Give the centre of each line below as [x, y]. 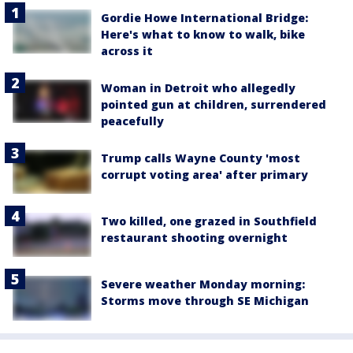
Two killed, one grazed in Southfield [209, 221]
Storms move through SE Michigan [205, 301]
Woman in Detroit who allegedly [198, 87]
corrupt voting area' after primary [204, 174]
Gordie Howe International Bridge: [204, 17]
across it [127, 50]
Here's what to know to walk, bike [203, 34]
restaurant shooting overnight [194, 238]
